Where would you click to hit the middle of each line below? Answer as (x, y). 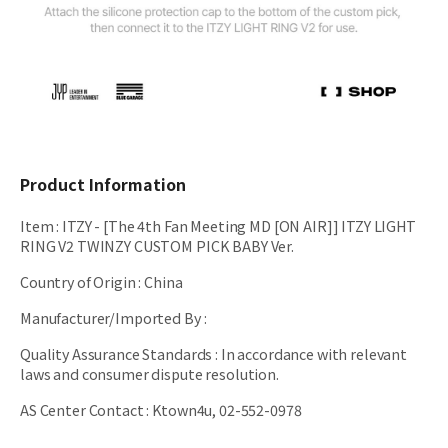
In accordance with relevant (314, 353)
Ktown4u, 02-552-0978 (227, 409)
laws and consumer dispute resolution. (149, 373)
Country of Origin (78, 281)
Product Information (103, 183)
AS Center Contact (82, 409)
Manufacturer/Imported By (110, 317)
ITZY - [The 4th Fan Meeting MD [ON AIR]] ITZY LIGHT (239, 225)
